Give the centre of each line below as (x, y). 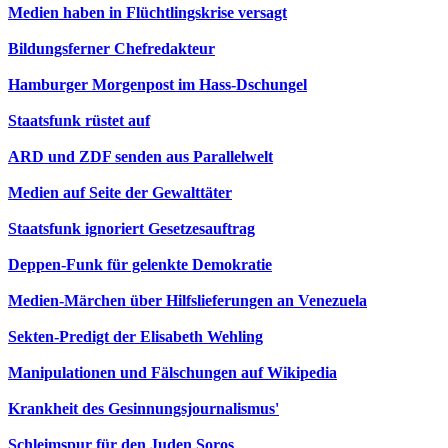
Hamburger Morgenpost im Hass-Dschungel (157, 84)
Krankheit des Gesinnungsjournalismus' (143, 408)
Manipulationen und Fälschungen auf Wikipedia (172, 372)
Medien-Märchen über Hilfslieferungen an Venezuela (187, 300)
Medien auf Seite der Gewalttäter (120, 192)
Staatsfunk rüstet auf (79, 120)
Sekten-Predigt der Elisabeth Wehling (135, 336)
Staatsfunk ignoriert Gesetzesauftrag (131, 228)
